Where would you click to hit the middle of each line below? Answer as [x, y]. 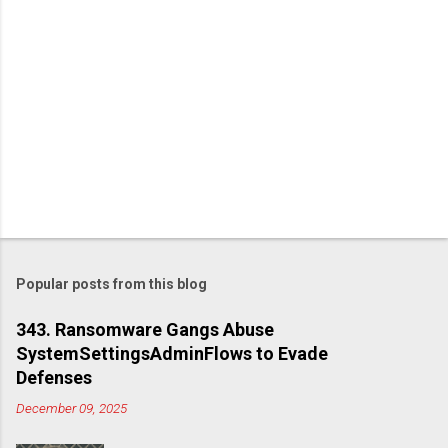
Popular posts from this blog [111, 284]
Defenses [54, 378]
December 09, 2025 [71, 408]
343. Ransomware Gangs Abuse [145, 330]
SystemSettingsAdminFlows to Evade [172, 354]
